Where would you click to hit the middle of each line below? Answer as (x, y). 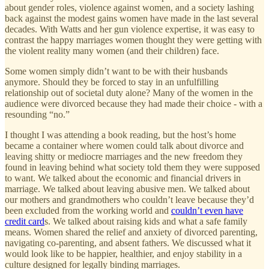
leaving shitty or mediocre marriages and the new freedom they (124, 156)
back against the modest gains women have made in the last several (131, 18)
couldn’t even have (207, 210)
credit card (25, 221)
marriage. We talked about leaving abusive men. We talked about (127, 189)
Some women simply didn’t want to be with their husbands (116, 71)
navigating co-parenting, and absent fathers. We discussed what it (128, 243)
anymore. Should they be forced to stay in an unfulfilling (112, 82)
